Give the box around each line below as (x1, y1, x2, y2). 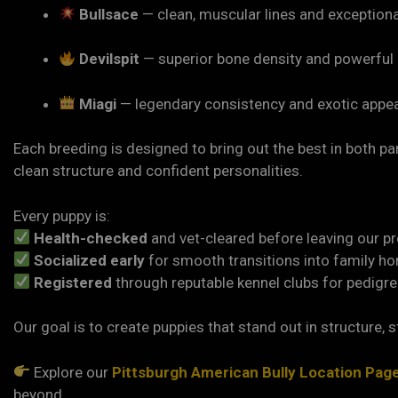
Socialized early (34, 251, 146, 269)
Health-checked (34, 228, 148, 247)
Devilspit (79, 50, 140, 68)
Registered (34, 273, 113, 291)
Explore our (30, 362, 113, 381)
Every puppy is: (13, 206, 110, 225)
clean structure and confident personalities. (13, 162, 303, 179)
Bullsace (79, 4, 139, 23)
